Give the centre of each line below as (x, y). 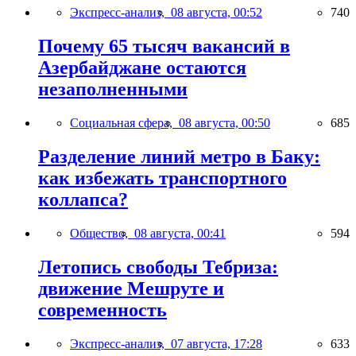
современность (103, 310)
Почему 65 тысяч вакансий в (164, 46)
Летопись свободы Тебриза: (158, 267)
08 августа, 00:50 (224, 123)
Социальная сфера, (124, 123)
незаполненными (113, 89)
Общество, (102, 234)
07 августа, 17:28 (217, 343)
